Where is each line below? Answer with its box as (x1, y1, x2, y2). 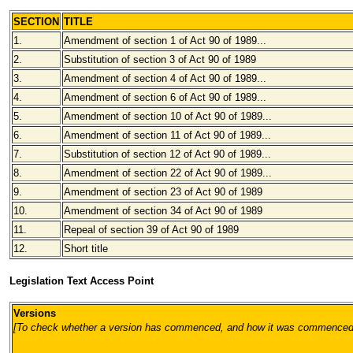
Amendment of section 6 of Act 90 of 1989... (64, 91, 266, 103)
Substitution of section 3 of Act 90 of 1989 (64, 54, 256, 65)
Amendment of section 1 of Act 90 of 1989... (64, 35, 266, 46)
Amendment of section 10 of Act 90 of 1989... (64, 110, 272, 122)
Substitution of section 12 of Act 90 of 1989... (64, 148, 271, 160)
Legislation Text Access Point (9, 275, 154, 287)
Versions (13, 307, 56, 319)
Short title (64, 243, 108, 255)
